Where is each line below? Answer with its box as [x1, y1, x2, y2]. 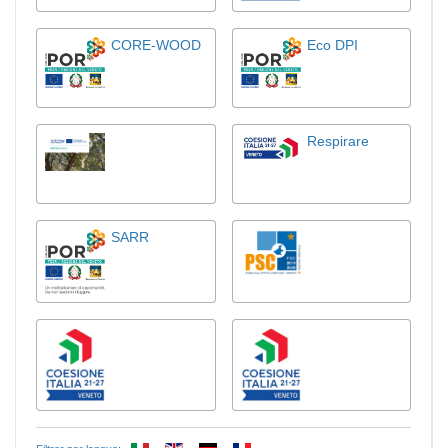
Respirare [306, 133, 369, 149]
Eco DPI [306, 37, 358, 53]
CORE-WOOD [111, 37, 201, 53]
